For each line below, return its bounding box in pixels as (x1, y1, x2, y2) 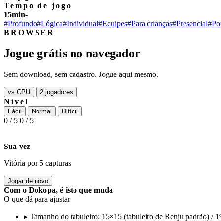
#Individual (63, 19, 98, 28)
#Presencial (172, 19, 208, 28)
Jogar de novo (8, 177, 48, 184)
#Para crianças (127, 19, 172, 28)
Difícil (62, 107, 78, 115)
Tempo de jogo (4, 1, 72, 10)
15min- (4, 10, 28, 19)
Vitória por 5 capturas (4, 158, 71, 167)
